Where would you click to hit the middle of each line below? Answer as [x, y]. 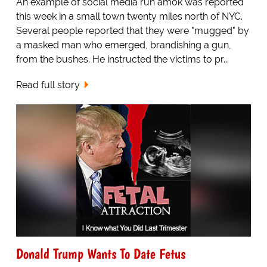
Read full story [48, 85]
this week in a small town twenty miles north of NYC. [129, 17]
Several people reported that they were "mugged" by [132, 31]
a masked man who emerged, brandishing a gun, [123, 45]
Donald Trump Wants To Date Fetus [100, 253]
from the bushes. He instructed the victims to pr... [122, 60]
